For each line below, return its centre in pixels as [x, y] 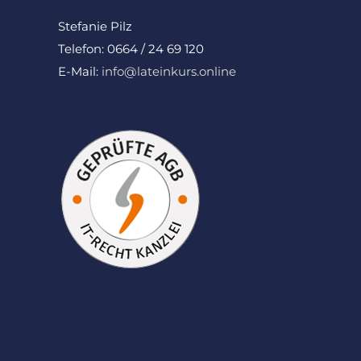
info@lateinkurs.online [169, 71]
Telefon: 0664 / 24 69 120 [131, 48]
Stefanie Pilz [95, 26]
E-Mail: [80, 71]
